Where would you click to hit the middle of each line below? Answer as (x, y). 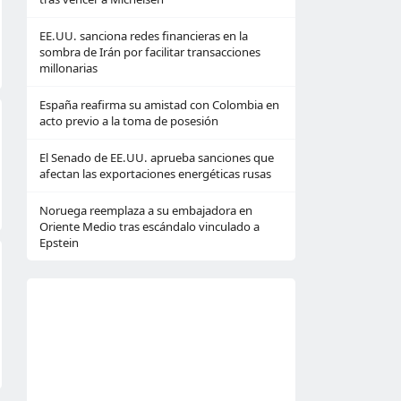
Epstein (59, 243)
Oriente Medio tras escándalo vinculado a (149, 226)
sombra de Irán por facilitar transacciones (150, 52)
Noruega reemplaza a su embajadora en (146, 210)
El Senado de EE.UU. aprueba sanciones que (157, 158)
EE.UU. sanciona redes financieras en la (144, 36)
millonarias (68, 68)
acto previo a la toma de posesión (129, 121)
